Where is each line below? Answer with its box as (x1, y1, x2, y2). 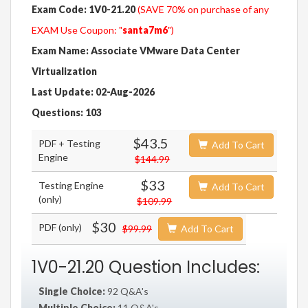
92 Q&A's (105, 285, 148, 298)
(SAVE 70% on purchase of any (137, 3, 269, 16)
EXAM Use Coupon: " (32, 24, 122, 36)
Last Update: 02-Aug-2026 (32, 86, 155, 98)
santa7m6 (122, 24, 168, 36)
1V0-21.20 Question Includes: (32, 256, 260, 279)
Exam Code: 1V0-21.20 (32, 3, 135, 16)
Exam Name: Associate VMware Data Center (32, 45, 240, 57)
